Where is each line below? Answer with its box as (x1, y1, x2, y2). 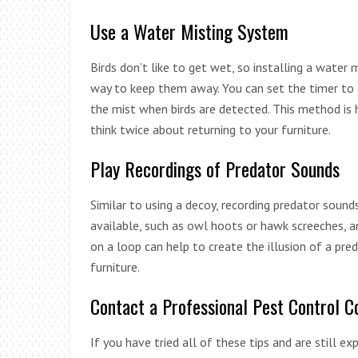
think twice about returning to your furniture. (90, 121, 331, 137)
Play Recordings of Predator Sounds (90, 153, 340, 183)
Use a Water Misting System (90, 16, 288, 46)
